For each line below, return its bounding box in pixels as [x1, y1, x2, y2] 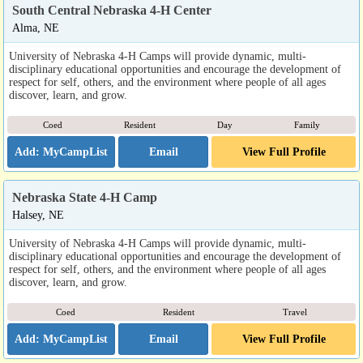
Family [294, 120, 320, 130]
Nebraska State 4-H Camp [12, 190, 157, 204]
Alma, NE [12, 21, 59, 34]
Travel [282, 307, 307, 317]
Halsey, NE [12, 208, 64, 221]
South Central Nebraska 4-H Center [12, 3, 211, 17]
